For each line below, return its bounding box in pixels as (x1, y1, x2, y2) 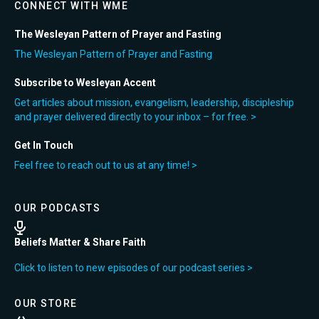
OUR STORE (14, 298, 78, 309)
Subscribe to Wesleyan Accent (14, 77, 156, 88)
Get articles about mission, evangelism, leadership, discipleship (14, 97, 294, 108)
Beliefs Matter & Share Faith (14, 236, 146, 248)
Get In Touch (14, 140, 73, 151)
